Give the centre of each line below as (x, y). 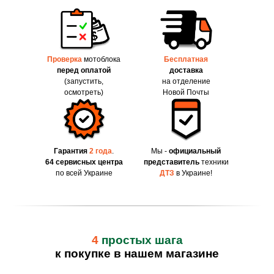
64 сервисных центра (84, 162)
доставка (186, 71)
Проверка (65, 60)
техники (214, 162)
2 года (101, 151)
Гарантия (72, 151)
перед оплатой (84, 71)
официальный (195, 151)
